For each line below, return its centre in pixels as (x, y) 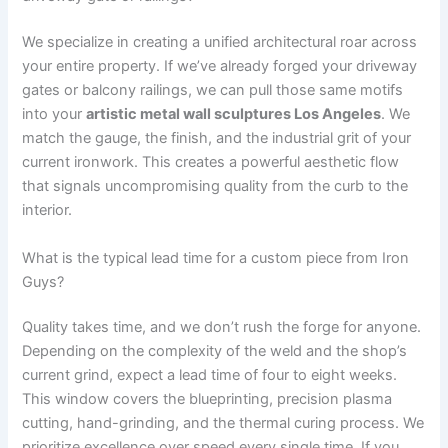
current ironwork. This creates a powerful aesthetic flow (211, 162)
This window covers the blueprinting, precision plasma (207, 399)
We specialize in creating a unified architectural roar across (220, 42)
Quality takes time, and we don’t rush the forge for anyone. (222, 327)
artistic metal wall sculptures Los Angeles (234, 114)
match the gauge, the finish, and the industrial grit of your (217, 138)
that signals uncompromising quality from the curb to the (215, 186)
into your (54, 114)
